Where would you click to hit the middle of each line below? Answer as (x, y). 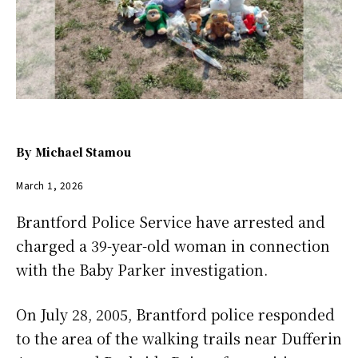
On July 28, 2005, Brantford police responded (175, 314)
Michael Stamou (83, 151)
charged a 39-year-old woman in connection (173, 246)
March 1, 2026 (50, 185)
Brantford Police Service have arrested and (171, 222)
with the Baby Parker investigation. (142, 270)
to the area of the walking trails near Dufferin (179, 338)
